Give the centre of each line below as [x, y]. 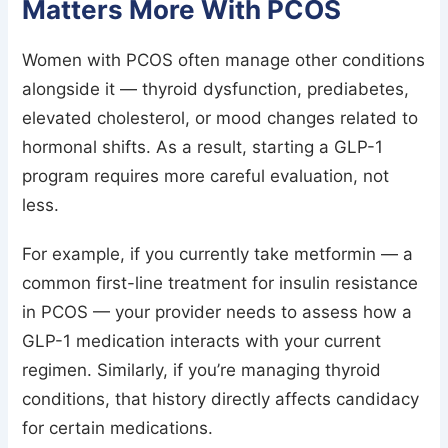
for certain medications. [118, 428]
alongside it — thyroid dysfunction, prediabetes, [216, 89]
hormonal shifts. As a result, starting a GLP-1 [203, 147]
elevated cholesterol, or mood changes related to [220, 118]
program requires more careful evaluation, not [206, 176]
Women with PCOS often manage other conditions [224, 60]
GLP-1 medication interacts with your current [202, 341]
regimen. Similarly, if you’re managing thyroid [202, 370]
